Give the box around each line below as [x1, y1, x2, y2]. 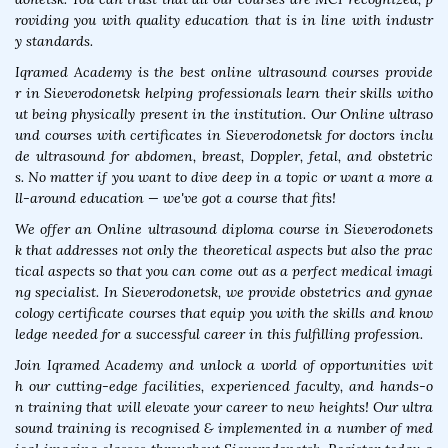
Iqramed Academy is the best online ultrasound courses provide [15, 63, 433, 82]
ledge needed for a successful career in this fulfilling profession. [15, 325, 423, 344]
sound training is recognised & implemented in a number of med [15, 419, 433, 438]
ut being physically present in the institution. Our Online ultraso [15, 105, 433, 124]
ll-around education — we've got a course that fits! [15, 189, 336, 208]
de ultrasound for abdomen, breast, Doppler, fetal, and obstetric [15, 147, 433, 166]
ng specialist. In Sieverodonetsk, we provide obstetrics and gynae [15, 283, 433, 302]
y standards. [15, 32, 93, 51]
